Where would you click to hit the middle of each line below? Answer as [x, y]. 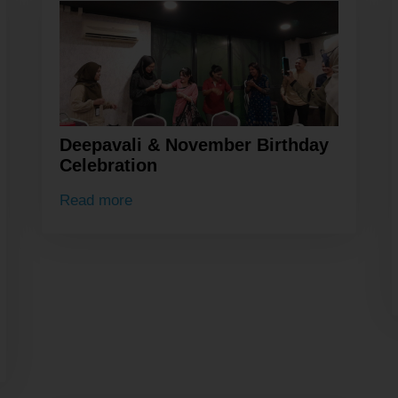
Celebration [109, 166]
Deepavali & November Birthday [195, 145]
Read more [96, 200]
